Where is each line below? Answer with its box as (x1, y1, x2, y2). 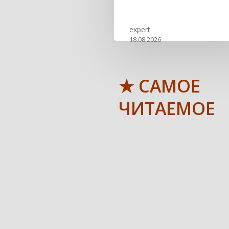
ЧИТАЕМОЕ (119, 97, 216, 120)
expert (129, 25, 151, 34)
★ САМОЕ (119, 74, 201, 98)
